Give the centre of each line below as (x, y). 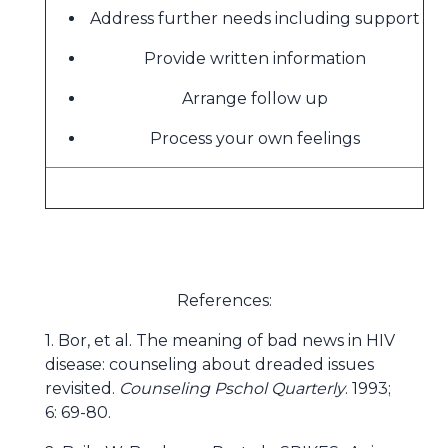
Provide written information (254, 58)
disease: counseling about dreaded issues (209, 364)
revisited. (82, 388)
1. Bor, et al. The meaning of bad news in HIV (220, 340)
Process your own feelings (254, 138)
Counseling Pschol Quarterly (232, 388)
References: (224, 300)
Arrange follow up (254, 98)
